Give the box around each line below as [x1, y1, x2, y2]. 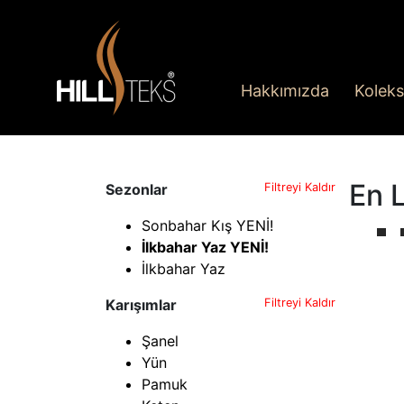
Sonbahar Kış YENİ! [142, 216, 273, 234]
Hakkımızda [241, 81, 329, 101]
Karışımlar [106, 295, 177, 314]
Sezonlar [106, 179, 168, 198]
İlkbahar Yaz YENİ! [142, 237, 269, 256]
